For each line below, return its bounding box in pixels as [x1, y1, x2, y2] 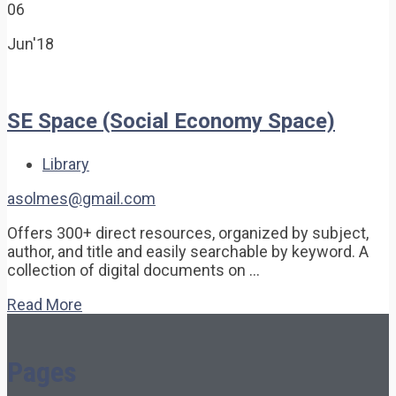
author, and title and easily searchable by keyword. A [7, 241, 369, 261]
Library [42, 154, 89, 173]
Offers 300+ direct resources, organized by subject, [7, 223, 369, 242]
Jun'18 [7, 34, 54, 53]
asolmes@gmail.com [7, 188, 156, 208]
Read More [7, 294, 82, 314]
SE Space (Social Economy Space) [7, 108, 335, 133]
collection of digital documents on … [7, 260, 260, 279]
